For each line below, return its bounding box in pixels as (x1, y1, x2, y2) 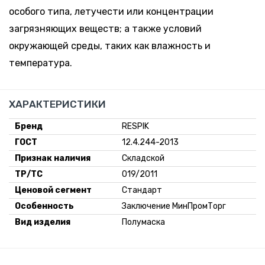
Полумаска (122, 216, 165, 227)
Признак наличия (15, 153, 91, 163)
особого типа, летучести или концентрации (9, 5, 214, 17)
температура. (9, 57, 72, 69)
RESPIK (122, 121, 149, 131)
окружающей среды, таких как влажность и (9, 40, 211, 51)
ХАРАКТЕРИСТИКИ (9, 98, 106, 110)
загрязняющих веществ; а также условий (9, 22, 202, 34)
